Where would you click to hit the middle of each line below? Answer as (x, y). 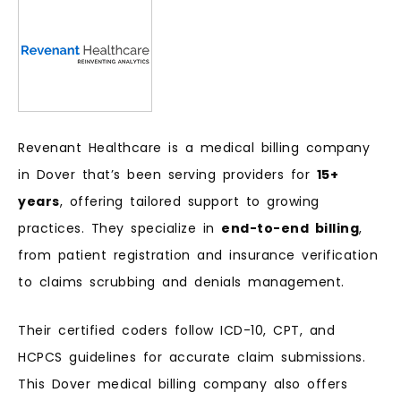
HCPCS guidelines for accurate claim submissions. (192, 358)
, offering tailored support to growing (189, 201)
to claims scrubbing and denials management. (181, 282)
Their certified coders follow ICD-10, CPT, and (176, 331)
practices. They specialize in (119, 228)
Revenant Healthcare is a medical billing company (194, 147)
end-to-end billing (290, 228)
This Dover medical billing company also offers (183, 384)
